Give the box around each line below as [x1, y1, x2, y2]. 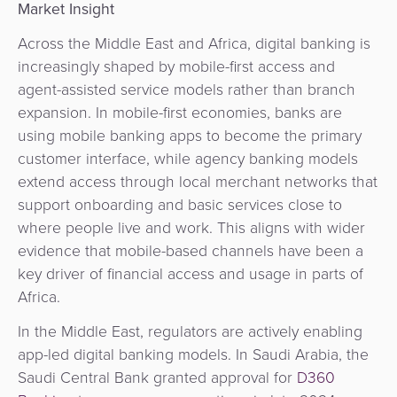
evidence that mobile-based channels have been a [18, 238, 363, 262]
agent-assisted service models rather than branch [18, 77, 355, 101]
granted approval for [149, 365, 297, 389]
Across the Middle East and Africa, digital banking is [18, 31, 370, 55]
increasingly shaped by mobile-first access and [18, 54, 335, 78]
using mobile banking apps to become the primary [18, 123, 362, 147]
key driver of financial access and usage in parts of [18, 261, 363, 285]
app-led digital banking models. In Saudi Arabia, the [18, 342, 369, 366]
